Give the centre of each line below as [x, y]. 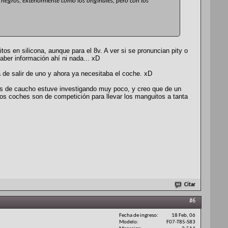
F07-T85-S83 [181, 222]
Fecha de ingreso [138, 215]
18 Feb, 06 [183, 215]
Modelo [128, 222]
